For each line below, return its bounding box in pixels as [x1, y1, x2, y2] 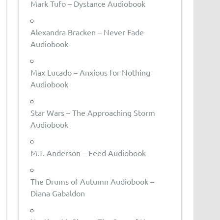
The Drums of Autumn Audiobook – [30, 176, 155, 186]
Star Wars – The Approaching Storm [30, 107, 156, 117]
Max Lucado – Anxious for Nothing [30, 67, 151, 77]
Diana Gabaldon [30, 188, 85, 198]
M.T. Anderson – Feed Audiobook [30, 147, 146, 158]
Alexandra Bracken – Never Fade [30, 27, 144, 37]
